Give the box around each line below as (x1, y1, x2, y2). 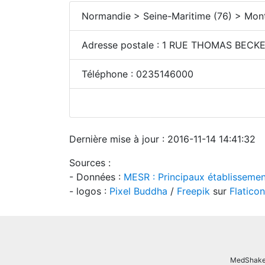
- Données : (69, 171, 124, 183)
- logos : (69, 185, 109, 197)
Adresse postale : (82, 39, 162, 51)
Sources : (69, 157, 111, 169)
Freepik (177, 185, 210, 197)
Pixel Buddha (109, 185, 167, 197)
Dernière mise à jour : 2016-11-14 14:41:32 (69, 133, 256, 145)
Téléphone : (82, 68, 136, 80)
